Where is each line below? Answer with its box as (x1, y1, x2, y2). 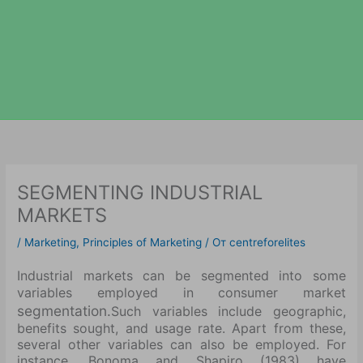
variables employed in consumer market (17, 284, 346, 301)
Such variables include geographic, (111, 303, 346, 320)
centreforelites (229, 235, 306, 249)
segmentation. (17, 302, 112, 320)
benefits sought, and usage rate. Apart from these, (17, 320, 346, 337)
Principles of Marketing (83, 235, 203, 249)
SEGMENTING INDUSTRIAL (17, 180, 263, 204)
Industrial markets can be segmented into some (17, 267, 346, 284)
